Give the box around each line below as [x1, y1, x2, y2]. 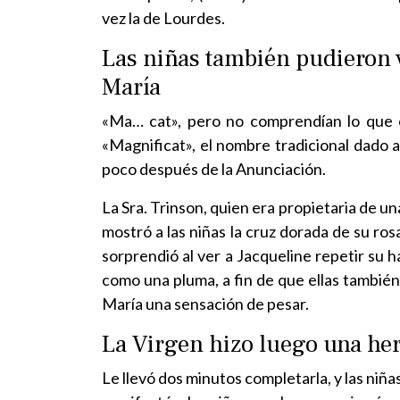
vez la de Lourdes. [102, 8, 225, 28]
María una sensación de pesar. [102, 294, 309, 313]
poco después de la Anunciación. [102, 159, 326, 179]
